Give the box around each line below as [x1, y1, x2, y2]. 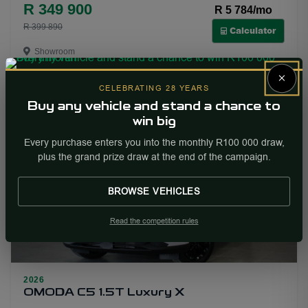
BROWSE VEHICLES [107, 185, 201, 197]
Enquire [212, 78, 251, 91]
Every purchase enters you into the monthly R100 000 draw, [23, 135, 285, 149]
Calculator [230, 25, 276, 37]
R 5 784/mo [214, 4, 272, 16]
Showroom [32, 47, 75, 57]
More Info [65, 78, 112, 91]
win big [132, 116, 176, 128]
